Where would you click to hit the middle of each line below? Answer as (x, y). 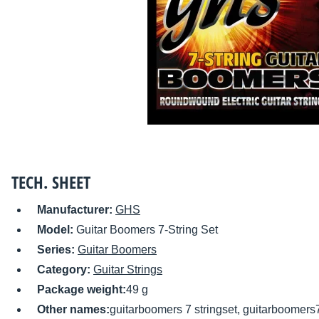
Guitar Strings (128, 270)
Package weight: (82, 290)
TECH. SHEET (51, 182)
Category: (65, 270)
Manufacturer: (76, 210)
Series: (57, 250)
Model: (57, 230)
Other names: (73, 310)
